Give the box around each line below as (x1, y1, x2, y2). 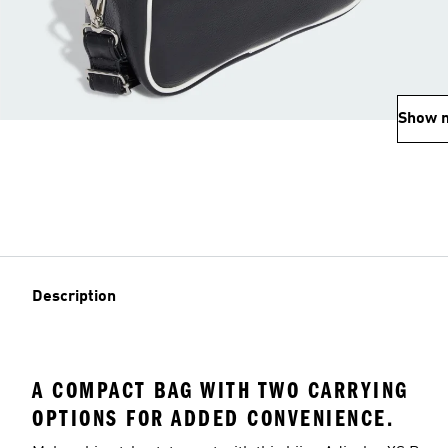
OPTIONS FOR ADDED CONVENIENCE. (32, 404, 394, 432)
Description (32, 289, 116, 305)
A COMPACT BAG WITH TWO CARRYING (32, 376, 409, 404)
